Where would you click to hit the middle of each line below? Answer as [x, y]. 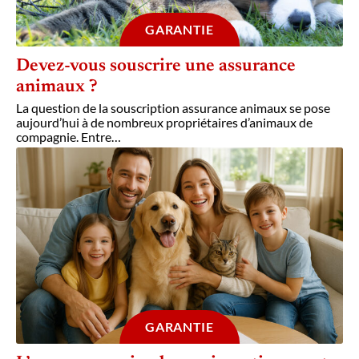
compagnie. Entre [64, 137]
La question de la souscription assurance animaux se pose [173, 108]
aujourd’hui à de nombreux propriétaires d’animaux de [164, 123]
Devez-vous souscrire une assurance [156, 67]
